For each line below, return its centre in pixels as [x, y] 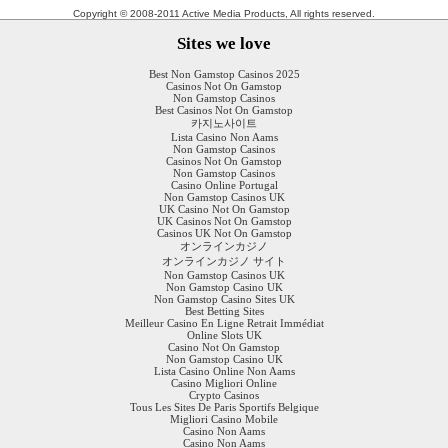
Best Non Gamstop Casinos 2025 [224, 73]
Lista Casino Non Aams [224, 136]
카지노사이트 [224, 122]
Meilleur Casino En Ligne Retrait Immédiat [224, 322]
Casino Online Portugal [224, 184]
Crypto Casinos [224, 394]
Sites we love [224, 43]
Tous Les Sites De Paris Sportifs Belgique [224, 406]
